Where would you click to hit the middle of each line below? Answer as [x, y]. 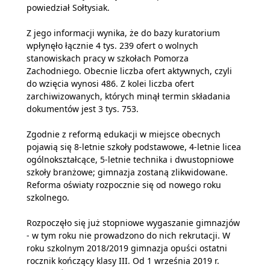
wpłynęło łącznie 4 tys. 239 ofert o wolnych [112, 46]
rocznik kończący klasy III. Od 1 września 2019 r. [123, 261]
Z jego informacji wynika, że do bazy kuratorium [123, 33]
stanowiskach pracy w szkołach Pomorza [108, 58]
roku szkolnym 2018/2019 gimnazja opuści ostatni [127, 248]
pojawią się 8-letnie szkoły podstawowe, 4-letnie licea [134, 147]
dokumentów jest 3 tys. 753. [83, 109]
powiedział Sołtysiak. [68, 8]
